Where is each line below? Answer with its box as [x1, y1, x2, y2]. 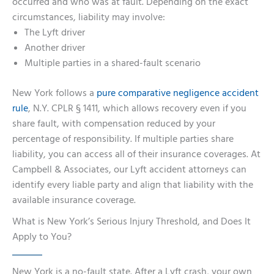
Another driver [24, 41, 85, 56]
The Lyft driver [24, 26, 85, 41]
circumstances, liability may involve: [12, 10, 165, 26]
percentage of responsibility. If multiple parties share [12, 131, 234, 147]
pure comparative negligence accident [97, 86, 259, 101]
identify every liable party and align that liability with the [12, 177, 253, 193]
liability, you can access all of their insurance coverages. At [12, 147, 261, 162]
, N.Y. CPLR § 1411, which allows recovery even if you [28, 101, 246, 116]
